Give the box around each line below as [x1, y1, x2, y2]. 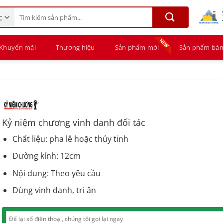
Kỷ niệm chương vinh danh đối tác [2, 116, 145, 128]
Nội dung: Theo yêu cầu [12, 167, 101, 179]
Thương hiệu [55, 43, 95, 52]
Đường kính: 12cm [12, 150, 81, 162]
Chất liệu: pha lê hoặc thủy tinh [12, 133, 128, 144]
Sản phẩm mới [114, 43, 159, 52]
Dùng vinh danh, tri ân [12, 185, 96, 196]
